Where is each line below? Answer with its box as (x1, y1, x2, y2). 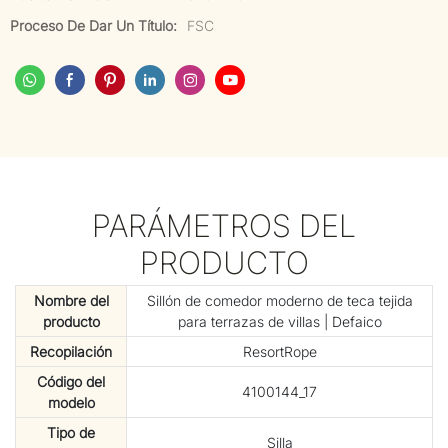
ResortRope (242, 343, 317, 361)
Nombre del (33, 292, 109, 310)
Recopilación (30, 343, 112, 361)
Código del (37, 373, 105, 391)
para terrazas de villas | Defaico (177, 313, 382, 331)
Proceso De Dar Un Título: (10, 17, 177, 34)
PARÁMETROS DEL (92, 207, 356, 244)
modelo (47, 394, 95, 412)
